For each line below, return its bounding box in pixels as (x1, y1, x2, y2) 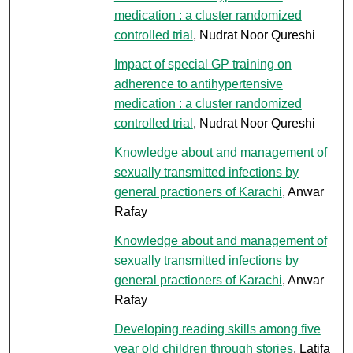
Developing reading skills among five (113, 321, 321, 336)
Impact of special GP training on (113, 57, 292, 71)
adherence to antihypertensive (113, 76, 283, 91)
